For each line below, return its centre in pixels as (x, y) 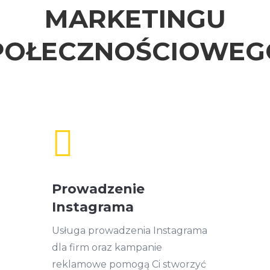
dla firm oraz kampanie (107, 248)
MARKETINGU (135, 19)
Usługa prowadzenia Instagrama (129, 231)
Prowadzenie (98, 189)
